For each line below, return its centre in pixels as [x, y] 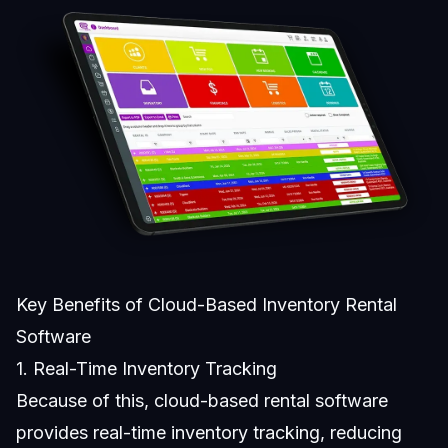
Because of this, [85, 400]
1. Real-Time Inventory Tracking [146, 368]
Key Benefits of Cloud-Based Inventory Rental [206, 304]
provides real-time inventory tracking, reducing [209, 432]
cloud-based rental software [271, 400]
